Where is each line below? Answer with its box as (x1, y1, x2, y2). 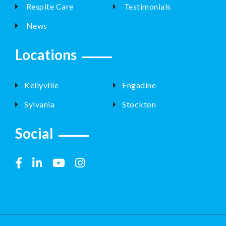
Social (15, 124, 53, 142)
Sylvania (24, 99, 55, 109)
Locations (15, 45, 77, 63)
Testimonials (122, 1, 171, 11)
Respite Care (24, 1, 74, 11)
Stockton (122, 99, 156, 109)
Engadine (122, 80, 156, 90)
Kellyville (24, 80, 59, 90)
